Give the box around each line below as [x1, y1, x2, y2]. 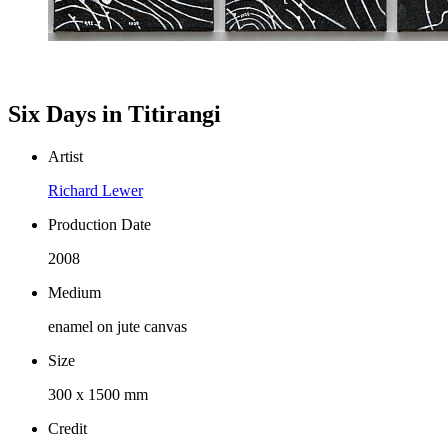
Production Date [48, 215, 151, 233]
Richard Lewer [48, 181, 143, 199]
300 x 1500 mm [48, 385, 148, 403]
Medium [48, 283, 101, 301]
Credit [48, 419, 87, 437]
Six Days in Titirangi [8, 100, 221, 127]
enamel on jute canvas [48, 317, 187, 335]
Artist [48, 147, 83, 165]
